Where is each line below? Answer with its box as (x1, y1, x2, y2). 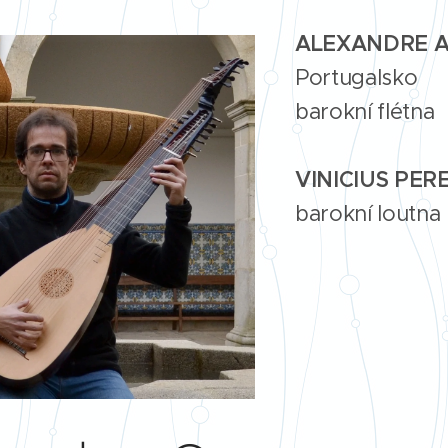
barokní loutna (294, 199, 441, 227)
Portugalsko (294, 63, 418, 91)
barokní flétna (294, 97, 435, 125)
